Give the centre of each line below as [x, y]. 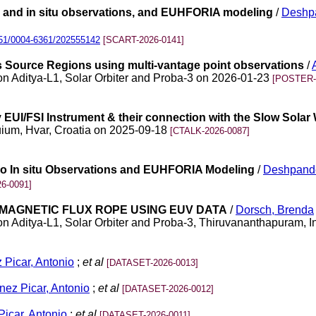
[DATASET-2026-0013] [152, 263]
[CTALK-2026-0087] [210, 131]
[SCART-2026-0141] [144, 40]
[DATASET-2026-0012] [168, 289]
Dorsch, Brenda [275, 210]
